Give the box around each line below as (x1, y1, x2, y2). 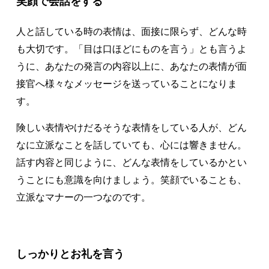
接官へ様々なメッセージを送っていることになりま (16, 78, 237, 89)
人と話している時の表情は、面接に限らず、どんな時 (16, 26, 247, 37)
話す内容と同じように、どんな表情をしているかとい (16, 157, 247, 168)
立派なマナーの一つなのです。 (16, 192, 151, 203)
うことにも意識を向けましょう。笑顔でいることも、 (16, 175, 247, 186)
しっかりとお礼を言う (16, 247, 124, 261)
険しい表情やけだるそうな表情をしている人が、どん (16, 122, 247, 133)
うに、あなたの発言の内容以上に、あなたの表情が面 (16, 61, 247, 71)
